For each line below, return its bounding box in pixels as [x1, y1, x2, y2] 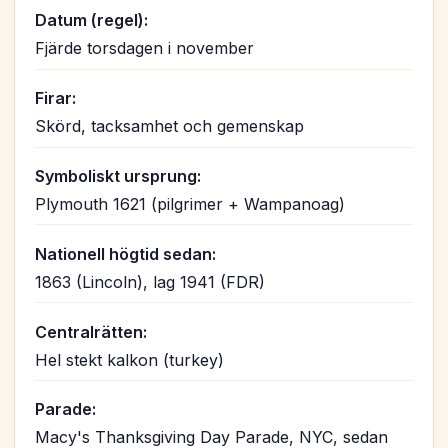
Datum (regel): [35, 10, 148, 31]
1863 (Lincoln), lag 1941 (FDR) [35, 271, 265, 292]
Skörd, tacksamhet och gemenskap [35, 116, 304, 137]
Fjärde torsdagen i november [35, 38, 254, 59]
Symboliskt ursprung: [35, 166, 201, 187]
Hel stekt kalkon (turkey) [35, 349, 224, 370]
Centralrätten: [35, 321, 147, 342]
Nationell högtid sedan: [35, 243, 216, 264]
